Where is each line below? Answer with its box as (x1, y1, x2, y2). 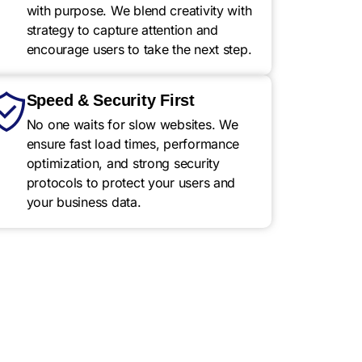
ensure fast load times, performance (26, 136, 240, 152)
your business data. (26, 194, 141, 210)
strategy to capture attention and (26, 22, 218, 38)
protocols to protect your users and (26, 175, 236, 191)
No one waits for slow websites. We (26, 116, 238, 133)
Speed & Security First (26, 91, 195, 109)
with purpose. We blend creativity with (26, 2, 252, 19)
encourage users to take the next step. (26, 41, 252, 57)
